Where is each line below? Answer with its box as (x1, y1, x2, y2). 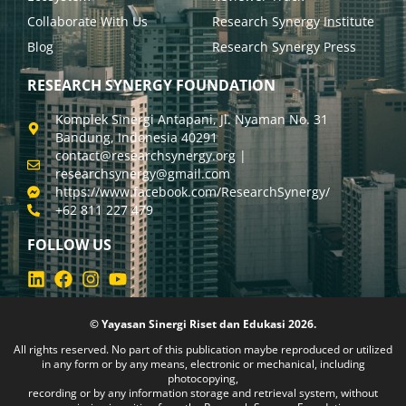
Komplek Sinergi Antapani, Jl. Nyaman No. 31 (54, 110, 328, 128)
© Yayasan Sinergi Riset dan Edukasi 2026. (90, 315, 316, 332)
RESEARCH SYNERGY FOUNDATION (27, 74, 275, 95)
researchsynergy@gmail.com (54, 164, 230, 182)
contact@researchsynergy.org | (54, 146, 246, 164)
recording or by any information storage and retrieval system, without (28, 384, 378, 401)
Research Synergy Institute (212, 12, 374, 30)
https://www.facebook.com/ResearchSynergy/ (54, 182, 330, 200)
